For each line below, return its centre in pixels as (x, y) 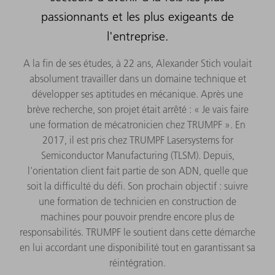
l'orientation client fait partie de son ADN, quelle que (137, 170)
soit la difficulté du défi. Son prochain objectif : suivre (137, 186)
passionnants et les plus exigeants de (137, 16)
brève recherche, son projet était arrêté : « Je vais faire (137, 109)
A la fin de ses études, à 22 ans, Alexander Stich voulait (137, 63)
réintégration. (137, 262)
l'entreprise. (137, 36)
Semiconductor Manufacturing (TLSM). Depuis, (137, 155)
